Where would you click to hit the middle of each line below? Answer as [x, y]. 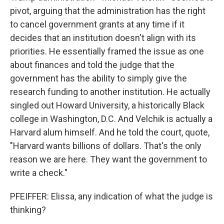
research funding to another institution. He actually [110, 92]
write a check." [39, 173]
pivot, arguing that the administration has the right [108, 11]
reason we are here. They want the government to [108, 159]
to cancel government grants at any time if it [97, 24]
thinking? [28, 210]
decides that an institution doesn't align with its [103, 38]
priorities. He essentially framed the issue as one [107, 51]
